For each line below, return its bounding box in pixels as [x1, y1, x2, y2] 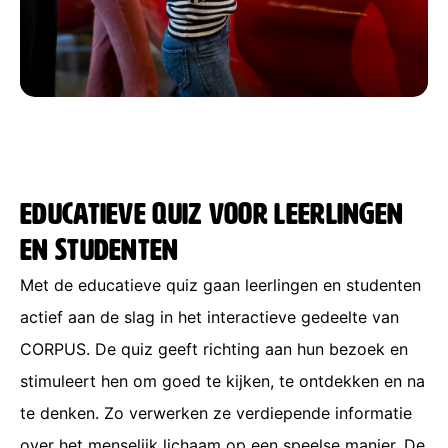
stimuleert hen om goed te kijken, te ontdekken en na [20, 370, 425, 391]
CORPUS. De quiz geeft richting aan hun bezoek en [20, 338, 408, 359]
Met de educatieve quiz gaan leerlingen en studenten [20, 274, 421, 295]
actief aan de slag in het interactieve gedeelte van [20, 306, 399, 327]
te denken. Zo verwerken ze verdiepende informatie [20, 402, 412, 423]
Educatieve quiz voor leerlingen [20, 199, 404, 230]
